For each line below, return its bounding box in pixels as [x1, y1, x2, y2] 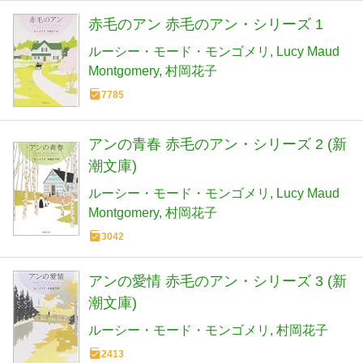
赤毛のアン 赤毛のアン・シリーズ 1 [88, 16, 323, 32]
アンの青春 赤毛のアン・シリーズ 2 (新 [88, 135, 347, 152]
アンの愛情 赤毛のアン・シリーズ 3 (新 [88, 272, 347, 289]
